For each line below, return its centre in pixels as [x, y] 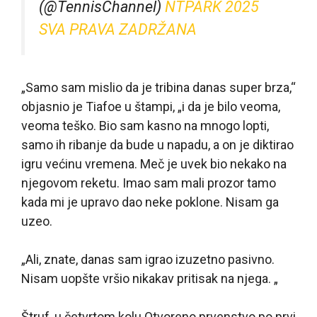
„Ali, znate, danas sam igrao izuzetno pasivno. [148, 260]
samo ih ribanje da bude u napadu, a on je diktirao [157, 145]
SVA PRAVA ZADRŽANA [118, 29]
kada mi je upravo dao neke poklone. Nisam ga [150, 202]
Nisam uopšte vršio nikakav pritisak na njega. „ [150, 279]
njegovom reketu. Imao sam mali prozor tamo [149, 183]
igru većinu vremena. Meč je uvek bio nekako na [154, 164]
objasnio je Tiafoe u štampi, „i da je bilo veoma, [151, 107]
